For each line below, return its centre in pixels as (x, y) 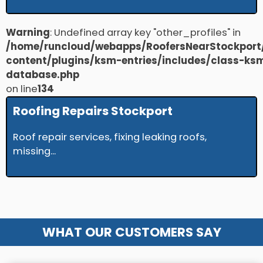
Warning (28, 33)
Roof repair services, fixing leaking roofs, (110, 137)
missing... (34, 151)
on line (22, 89)
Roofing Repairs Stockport (93, 111)
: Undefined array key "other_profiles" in (145, 33)
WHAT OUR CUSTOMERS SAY (131, 232)
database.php (43, 75)
